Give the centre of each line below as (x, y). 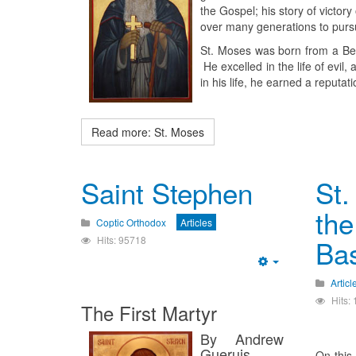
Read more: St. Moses (148, 132)
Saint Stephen (167, 193)
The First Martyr (149, 313)
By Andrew (242, 339)
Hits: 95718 (122, 240)
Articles (196, 222)
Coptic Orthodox (131, 222)
